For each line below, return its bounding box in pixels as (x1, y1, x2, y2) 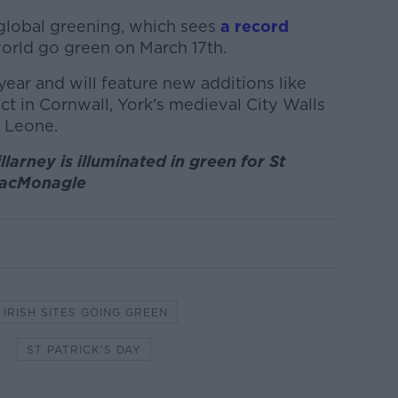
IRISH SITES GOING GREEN (3, 306, 168, 320)
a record (219, 17, 289, 36)
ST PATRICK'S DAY (26, 343, 141, 357)
